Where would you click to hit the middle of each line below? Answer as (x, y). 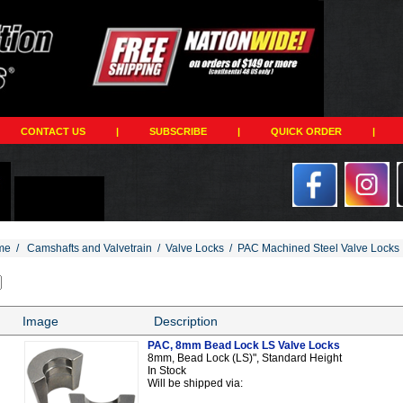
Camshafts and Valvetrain (90, 248)
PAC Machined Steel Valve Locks (318, 248)
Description (186, 321)
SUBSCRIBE (178, 131)
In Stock (167, 370)
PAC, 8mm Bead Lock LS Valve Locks (244, 345)
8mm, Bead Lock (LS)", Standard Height (245, 358)
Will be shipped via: (195, 383)
